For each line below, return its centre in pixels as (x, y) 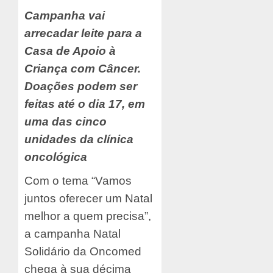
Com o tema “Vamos (78, 181)
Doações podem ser (81, 87)
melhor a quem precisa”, (88, 216)
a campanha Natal (73, 234)
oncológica (56, 157)
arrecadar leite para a (83, 34)
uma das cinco (66, 122)
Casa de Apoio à (70, 51)
